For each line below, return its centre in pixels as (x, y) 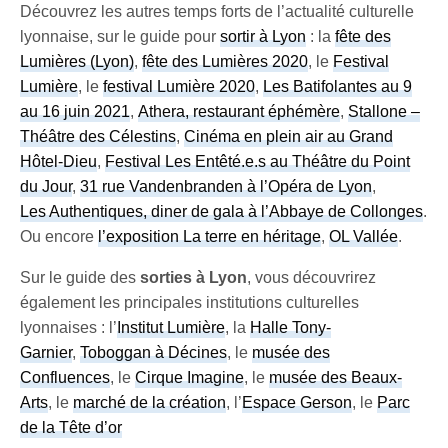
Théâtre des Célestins (98, 136)
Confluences (65, 377)
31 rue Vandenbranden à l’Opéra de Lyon (226, 186)
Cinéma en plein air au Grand (289, 136)
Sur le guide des (78, 277)
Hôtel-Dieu (58, 161)
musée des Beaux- (336, 377)
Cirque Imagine (190, 377)
